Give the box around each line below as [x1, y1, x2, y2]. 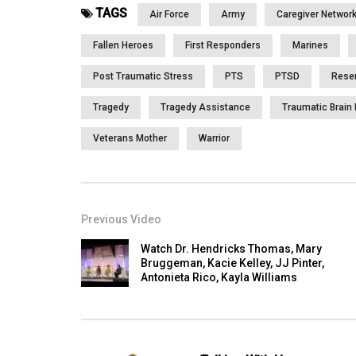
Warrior [199, 133, 230, 145]
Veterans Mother [93, 133, 167, 145]
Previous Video [81, 213, 161, 226]
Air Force [149, 9, 189, 21]
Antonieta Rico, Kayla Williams [141, 271, 297, 284]
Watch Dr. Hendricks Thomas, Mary [141, 242, 322, 256]
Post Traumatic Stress [93, 71, 193, 83]
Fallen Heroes [93, 40, 153, 52]
